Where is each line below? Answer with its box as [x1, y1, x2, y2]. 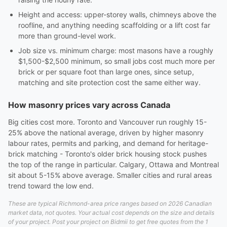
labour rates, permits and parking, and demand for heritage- [8, 139, 208, 147]
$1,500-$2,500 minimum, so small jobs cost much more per [18, 57, 215, 65]
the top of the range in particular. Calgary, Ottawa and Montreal [8, 160, 219, 169]
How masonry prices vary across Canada [8, 100, 170, 110]
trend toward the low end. [8, 181, 94, 190]
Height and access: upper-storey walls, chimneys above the [18, 10, 216, 19]
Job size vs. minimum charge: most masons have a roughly [18, 46, 213, 55]
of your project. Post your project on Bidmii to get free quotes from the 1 [8, 218, 208, 225]
